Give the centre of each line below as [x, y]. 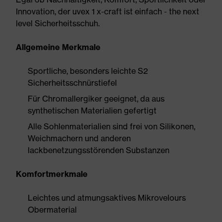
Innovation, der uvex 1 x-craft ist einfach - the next [108, 11]
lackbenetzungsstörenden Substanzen [99, 150]
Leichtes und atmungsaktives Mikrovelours [107, 198]
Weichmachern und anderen [79, 138]
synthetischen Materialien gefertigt [92, 111]
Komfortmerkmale [52, 174]
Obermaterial [52, 210]
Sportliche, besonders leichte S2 [88, 71]
